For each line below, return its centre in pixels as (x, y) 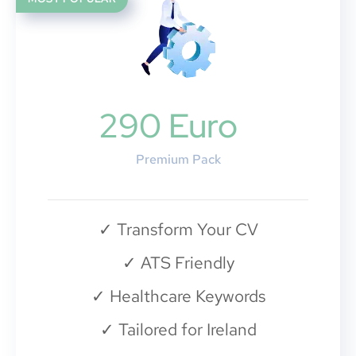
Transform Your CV (185, 230)
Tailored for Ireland (185, 330)
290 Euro (168, 126)
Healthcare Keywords (185, 296)
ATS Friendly (185, 263)
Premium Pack (178, 160)
